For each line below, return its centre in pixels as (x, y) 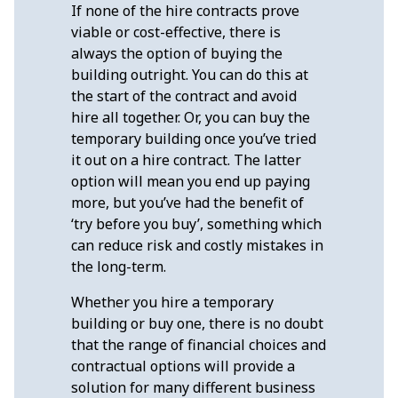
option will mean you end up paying (191, 181)
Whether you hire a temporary (172, 302)
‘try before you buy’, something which (196, 224)
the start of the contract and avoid (184, 96)
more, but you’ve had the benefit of (187, 203)
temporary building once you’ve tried (194, 139)
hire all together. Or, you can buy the (191, 117)
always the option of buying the (177, 53)
